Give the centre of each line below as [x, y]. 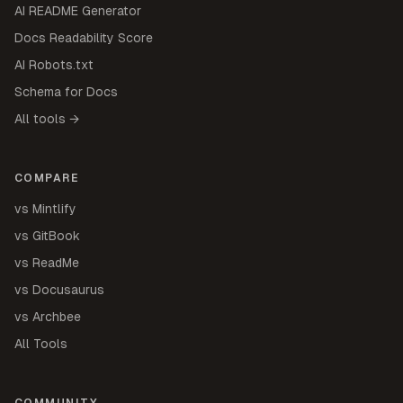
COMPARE [47, 178]
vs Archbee [48, 316]
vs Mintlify [45, 208]
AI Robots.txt [54, 64]
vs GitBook [47, 235]
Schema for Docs [66, 91]
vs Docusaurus [59, 289]
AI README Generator [78, 10]
